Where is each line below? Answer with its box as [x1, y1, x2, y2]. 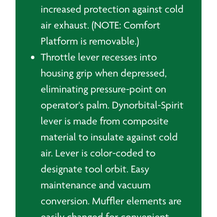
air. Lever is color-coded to [41, 147, 155, 159]
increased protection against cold [41, 3, 184, 15]
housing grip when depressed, [41, 67, 167, 79]
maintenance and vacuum [41, 179, 151, 191]
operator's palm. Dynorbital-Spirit [41, 99, 184, 111]
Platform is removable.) [41, 35, 139, 47]
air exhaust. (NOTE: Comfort [41, 19, 160, 31]
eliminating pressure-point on [41, 83, 166, 95]
